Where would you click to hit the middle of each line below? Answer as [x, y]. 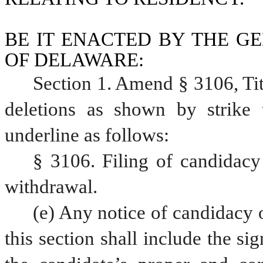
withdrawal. [51, 187]
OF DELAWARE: [74, 60]
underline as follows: [87, 135]
